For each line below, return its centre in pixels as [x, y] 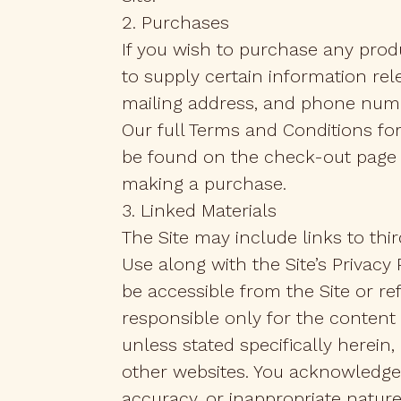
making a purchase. [204, 183]
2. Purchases [175, 22]
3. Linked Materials [199, 210]
